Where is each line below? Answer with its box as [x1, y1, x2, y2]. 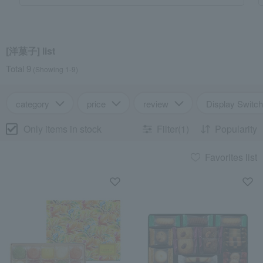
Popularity [215, 122, 257, 136]
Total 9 [6, 62, 31, 75]
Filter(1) [157, 122, 189, 136]
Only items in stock [23, 122, 102, 136]
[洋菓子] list [6, 44, 55, 58]
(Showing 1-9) [31, 64, 78, 74]
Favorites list [205, 150, 257, 164]
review [143, 97, 168, 110]
